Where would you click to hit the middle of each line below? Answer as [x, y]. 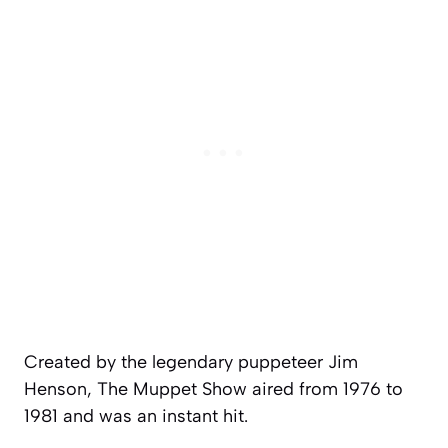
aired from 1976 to [325, 389]
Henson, [60, 389]
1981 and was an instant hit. [138, 416]
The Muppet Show [172, 389]
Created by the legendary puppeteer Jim [191, 362]
